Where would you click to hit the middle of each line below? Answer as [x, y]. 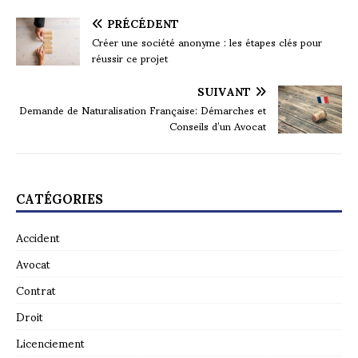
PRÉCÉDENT [143, 23]
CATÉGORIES [60, 198]
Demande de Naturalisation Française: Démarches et [143, 110]
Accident [38, 237]
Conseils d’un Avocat [218, 126]
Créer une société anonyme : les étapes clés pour [207, 42]
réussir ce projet [130, 58]
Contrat [36, 290]
